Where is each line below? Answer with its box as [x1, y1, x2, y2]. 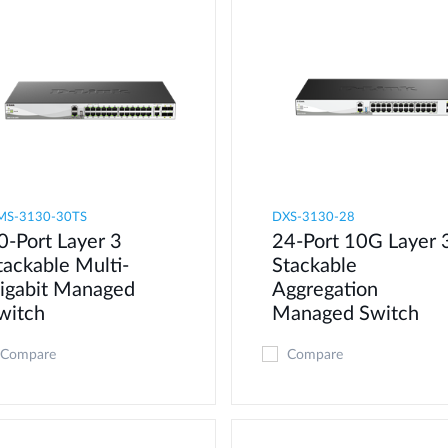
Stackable [271, 256, 357, 277]
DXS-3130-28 [271, 211, 355, 225]
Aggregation [271, 280, 378, 301]
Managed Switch [271, 304, 419, 325]
